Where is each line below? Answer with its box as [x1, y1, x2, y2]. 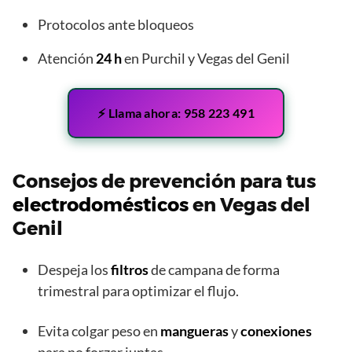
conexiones [240, 322, 312, 340]
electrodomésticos [13, 193, 189, 217]
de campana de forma [148, 261, 280, 279]
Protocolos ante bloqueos [38, 16, 194, 34]
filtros [111, 261, 148, 279]
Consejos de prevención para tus [13, 170, 316, 193]
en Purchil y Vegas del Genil [122, 49, 290, 68]
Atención [38, 49, 96, 68]
